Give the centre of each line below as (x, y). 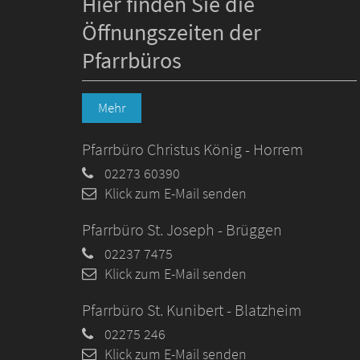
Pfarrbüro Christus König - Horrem (192, 149)
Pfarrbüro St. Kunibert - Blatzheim (192, 310)
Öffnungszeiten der (172, 33)
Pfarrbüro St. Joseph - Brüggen (182, 230)
